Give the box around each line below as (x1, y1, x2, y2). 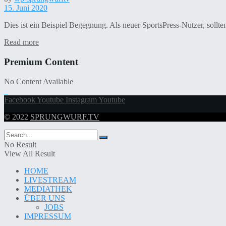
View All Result (4, 149, 55, 158)
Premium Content (4, 56, 78, 68)
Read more (4, 38, 39, 47)
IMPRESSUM (24, 211, 71, 220)
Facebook (4, 95, 35, 104)
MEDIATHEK (24, 184, 72, 193)
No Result (4, 140, 36, 149)
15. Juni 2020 (4, 4, 47, 13)
